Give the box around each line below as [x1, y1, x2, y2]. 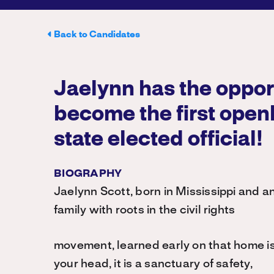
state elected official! [54, 130, 263, 150]
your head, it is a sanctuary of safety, [54, 259, 253, 270]
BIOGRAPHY [54, 169, 122, 179]
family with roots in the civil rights [54, 205, 235, 216]
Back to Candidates [54, 31, 140, 39]
